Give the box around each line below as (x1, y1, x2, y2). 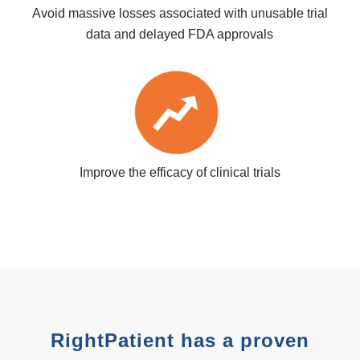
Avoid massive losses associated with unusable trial (31, 6, 328, 21)
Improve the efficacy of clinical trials (79, 166, 280, 180)
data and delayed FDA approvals (86, 27, 274, 42)
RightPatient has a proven (50, 329, 309, 352)
